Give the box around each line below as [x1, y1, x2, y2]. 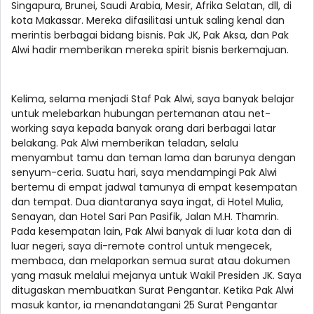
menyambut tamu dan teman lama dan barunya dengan [11, 151, 296, 165]
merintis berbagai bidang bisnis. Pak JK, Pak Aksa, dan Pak [11, 28, 289, 43]
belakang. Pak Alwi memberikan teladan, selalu [11, 136, 238, 151]
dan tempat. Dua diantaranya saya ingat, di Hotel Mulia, [11, 195, 283, 210]
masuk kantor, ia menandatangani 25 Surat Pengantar [11, 298, 278, 313]
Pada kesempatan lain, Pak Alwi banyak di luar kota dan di [11, 224, 292, 239]
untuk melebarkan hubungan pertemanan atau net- [11, 107, 271, 121]
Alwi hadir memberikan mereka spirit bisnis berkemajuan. [11, 43, 297, 57]
